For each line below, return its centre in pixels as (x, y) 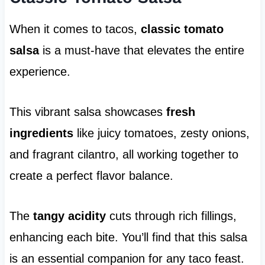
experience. (40, 72)
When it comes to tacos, (75, 29)
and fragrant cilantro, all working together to (124, 155)
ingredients (41, 133)
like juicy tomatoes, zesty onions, (161, 133)
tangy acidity (69, 216)
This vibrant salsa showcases (88, 112)
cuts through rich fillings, (171, 216)
